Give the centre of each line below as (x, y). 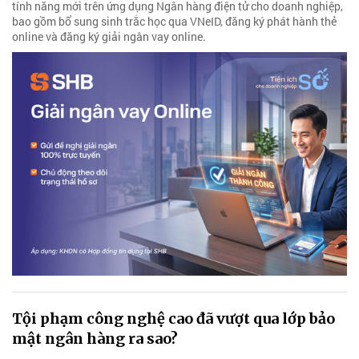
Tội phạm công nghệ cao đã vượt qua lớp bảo (173, 318)
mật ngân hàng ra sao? (95, 338)
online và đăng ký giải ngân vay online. (109, 37)
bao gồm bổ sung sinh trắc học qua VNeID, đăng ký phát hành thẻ (174, 22)
